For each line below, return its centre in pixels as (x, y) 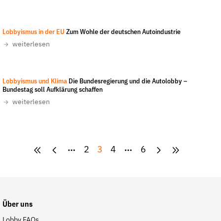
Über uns (17, 205)
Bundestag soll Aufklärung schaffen (52, 90)
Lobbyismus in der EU (33, 32)
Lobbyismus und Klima (35, 81)
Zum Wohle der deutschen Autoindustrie (123, 32)
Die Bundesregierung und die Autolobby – (128, 81)
